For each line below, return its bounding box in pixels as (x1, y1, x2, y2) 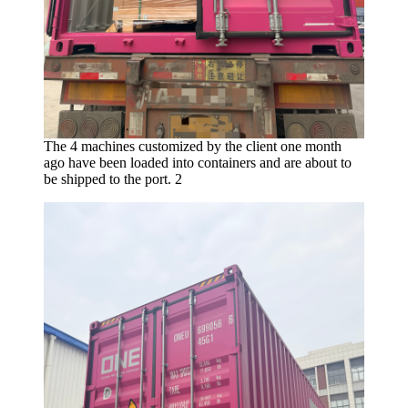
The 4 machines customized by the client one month (44, 138, 342, 155)
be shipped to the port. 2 (44, 171, 182, 188)
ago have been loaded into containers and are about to (44, 155, 352, 171)
